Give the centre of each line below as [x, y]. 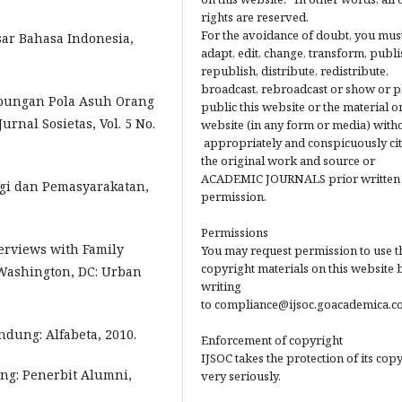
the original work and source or [288, 161]
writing [221, 286]
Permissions [235, 232]
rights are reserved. [255, 17]
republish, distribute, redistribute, [295, 71]
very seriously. [241, 376]
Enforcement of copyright [272, 340]
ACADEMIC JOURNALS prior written [301, 179]
